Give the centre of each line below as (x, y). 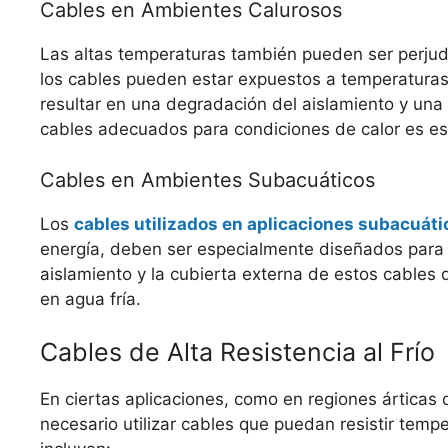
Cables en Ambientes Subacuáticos (207, 179)
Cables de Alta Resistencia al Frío (237, 352)
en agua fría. (90, 298)
